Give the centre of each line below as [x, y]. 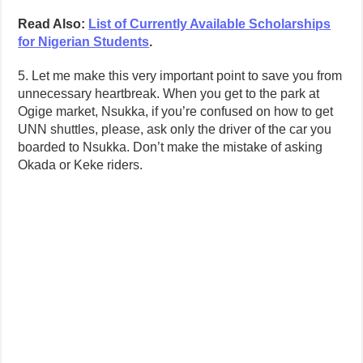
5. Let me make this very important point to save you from [180, 76]
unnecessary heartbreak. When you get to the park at [169, 94]
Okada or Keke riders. [81, 165]
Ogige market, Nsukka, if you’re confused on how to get [176, 112]
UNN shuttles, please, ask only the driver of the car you [175, 130]
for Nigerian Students [84, 42]
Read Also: [53, 24]
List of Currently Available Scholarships [210, 24]
